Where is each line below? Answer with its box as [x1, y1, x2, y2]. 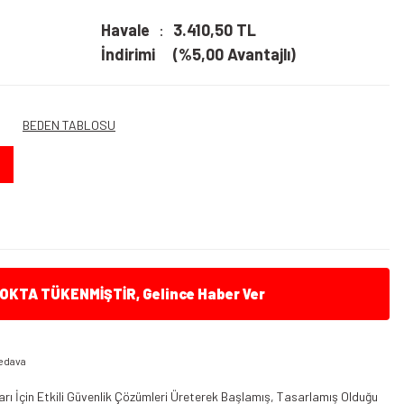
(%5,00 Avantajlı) [173, 44, 296, 64]
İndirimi [101, 44, 155, 64]
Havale [101, 20, 150, 40]
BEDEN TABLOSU [23, 116, 115, 133]
